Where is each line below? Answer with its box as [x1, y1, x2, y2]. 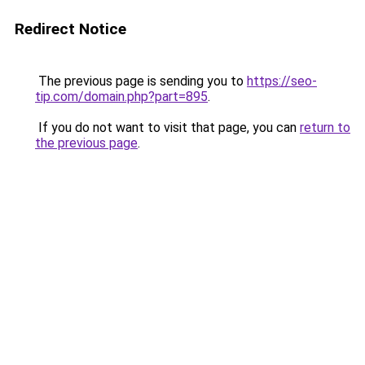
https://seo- [247, 73, 317, 89]
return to [300, 120, 350, 135]
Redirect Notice [15, 20, 126, 38]
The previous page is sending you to [35, 73, 247, 89]
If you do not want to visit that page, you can [35, 120, 300, 135]
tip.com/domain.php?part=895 [35, 89, 208, 104]
